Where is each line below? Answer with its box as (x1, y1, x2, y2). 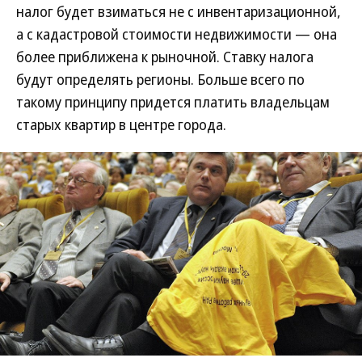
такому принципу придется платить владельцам (16, 92, 330, 112)
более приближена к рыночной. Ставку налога (16, 47, 314, 66)
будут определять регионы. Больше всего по (16, 69, 305, 89)
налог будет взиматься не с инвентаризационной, (16, 2, 341, 21)
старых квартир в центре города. (16, 115, 226, 134)
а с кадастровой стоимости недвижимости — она (16, 24, 337, 44)
